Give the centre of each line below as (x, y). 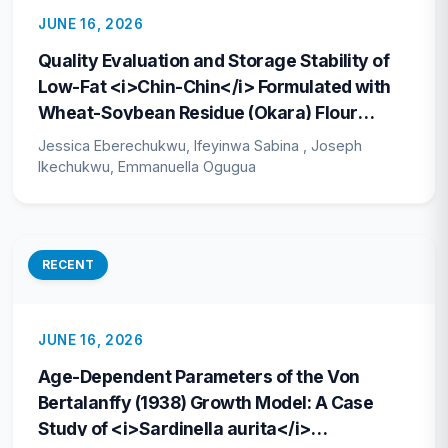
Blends (66, 139)
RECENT (68, 265)
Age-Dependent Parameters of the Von (199, 376)
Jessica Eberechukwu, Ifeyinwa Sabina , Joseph (200, 146)
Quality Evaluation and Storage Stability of (214, 61)
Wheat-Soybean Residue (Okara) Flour (198, 113)
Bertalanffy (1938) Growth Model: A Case (206, 402)
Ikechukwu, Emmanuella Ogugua (147, 167)
